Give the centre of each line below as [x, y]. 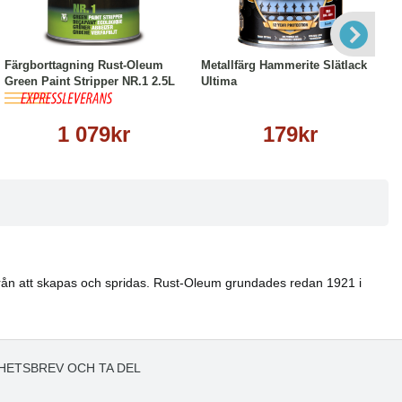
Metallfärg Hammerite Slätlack [284, 65]
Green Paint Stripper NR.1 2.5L [90, 81]
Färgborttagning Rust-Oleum [84, 65]
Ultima [219, 81]
